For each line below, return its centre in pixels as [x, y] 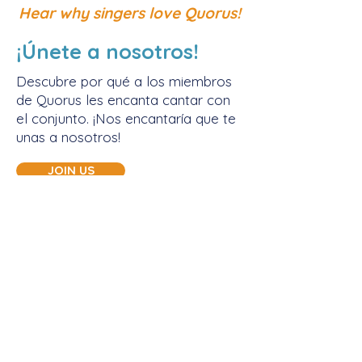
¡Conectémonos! [129, 287]
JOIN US [71, 170]
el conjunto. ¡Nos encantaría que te [126, 118]
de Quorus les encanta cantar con [123, 100]
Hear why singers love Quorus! [129, 13]
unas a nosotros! [68, 137]
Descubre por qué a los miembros [124, 81]
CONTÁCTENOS [129, 323]
